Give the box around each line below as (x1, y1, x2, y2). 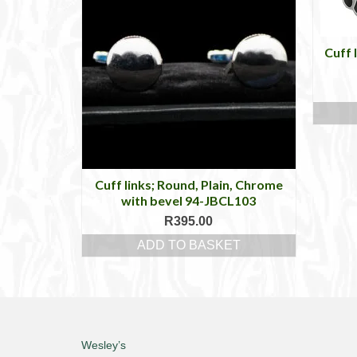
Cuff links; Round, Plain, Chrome (94, 177, 283, 193)
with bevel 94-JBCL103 (121, 193, 257, 209)
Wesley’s (81, 339, 126, 352)
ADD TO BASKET (136, 238, 241, 253)
